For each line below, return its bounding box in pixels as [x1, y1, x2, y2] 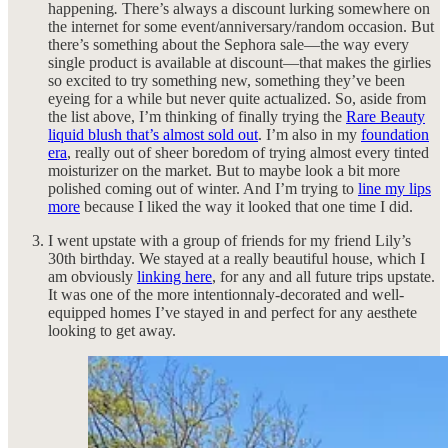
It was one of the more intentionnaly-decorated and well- [48, 286, 404, 304]
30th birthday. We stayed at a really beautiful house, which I [48, 250, 425, 268]
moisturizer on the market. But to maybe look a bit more [48, 162, 400, 180]
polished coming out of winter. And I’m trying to [48, 180, 358, 198]
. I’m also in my [258, 126, 361, 144]
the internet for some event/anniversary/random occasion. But [48, 18, 434, 36]
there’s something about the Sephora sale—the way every [48, 36, 409, 54]
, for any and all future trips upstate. [212, 268, 435, 286]
